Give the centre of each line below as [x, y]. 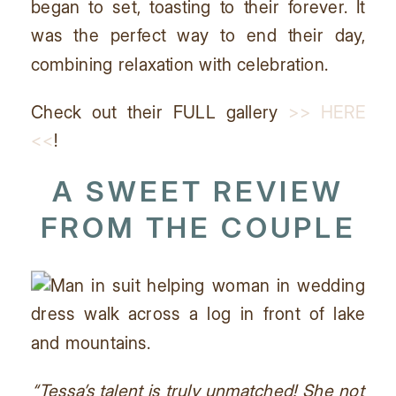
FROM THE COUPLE [198, 227]
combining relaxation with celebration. [180, 63]
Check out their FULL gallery [160, 112]
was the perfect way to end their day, [198, 35]
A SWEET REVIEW [198, 192]
